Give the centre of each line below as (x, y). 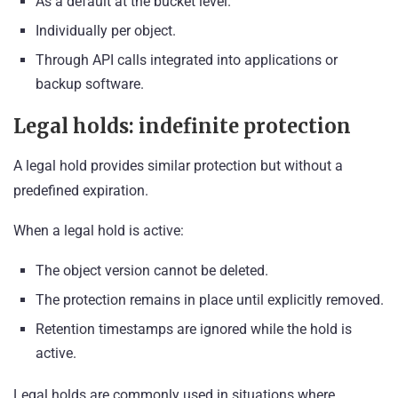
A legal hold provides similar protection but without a (178, 166)
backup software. (90, 84)
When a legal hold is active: (99, 231)
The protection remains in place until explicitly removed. (210, 300)
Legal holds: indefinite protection (182, 127)
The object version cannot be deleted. (152, 271)
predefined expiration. (81, 191)
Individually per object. (106, 31)
